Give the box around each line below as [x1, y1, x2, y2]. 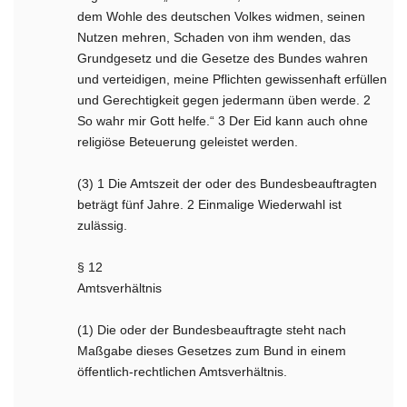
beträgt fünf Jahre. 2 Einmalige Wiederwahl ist [77, 197, 342, 212]
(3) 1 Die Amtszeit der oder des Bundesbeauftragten [77, 176, 378, 191]
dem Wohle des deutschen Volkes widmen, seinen [77, 9, 366, 24]
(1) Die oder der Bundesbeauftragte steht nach [77, 323, 347, 337]
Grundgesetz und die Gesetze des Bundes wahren [77, 51, 369, 65]
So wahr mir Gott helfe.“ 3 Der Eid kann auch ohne [77, 114, 369, 128]
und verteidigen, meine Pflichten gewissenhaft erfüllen [77, 72, 388, 86]
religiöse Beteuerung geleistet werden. [77, 134, 299, 149]
